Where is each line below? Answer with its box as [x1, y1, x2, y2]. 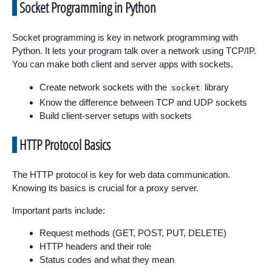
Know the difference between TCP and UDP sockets [39, 97, 247, 108]
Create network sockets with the [39, 82, 169, 93]
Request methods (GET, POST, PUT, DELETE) [39, 227, 226, 238]
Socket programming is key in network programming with [12, 32, 238, 43]
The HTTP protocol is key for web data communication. [12, 169, 230, 180]
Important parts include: [12, 205, 105, 216]
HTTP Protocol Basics [19, 134, 110, 154]
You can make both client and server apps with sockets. [12, 59, 233, 70]
